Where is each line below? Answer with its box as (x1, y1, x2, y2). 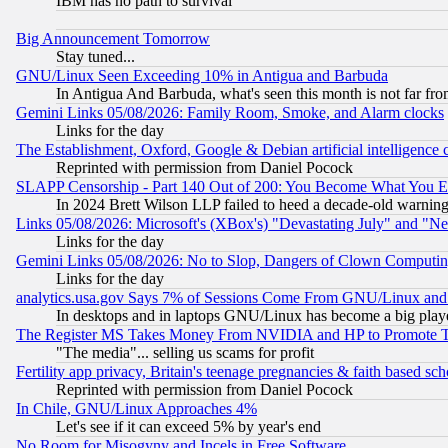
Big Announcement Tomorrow (16, 29, 210, 47)
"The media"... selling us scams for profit (56, 343, 314, 361)
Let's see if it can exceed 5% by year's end (56, 417, 321, 435)
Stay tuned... (56, 47, 135, 65)
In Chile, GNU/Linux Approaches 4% (16, 399, 257, 417)
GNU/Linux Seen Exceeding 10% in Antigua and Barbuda (16, 66, 388, 84)
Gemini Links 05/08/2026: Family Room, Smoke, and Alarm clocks (16, 103, 444, 121)
